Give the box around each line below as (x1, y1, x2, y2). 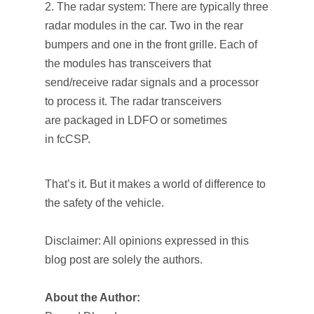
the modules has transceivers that (45, 57, 211, 69)
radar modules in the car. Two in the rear (45, 20, 243, 32)
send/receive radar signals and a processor (45, 76, 259, 88)
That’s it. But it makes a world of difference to (45, 178, 266, 190)
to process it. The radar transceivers (45, 95, 221, 107)
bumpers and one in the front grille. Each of (45, 39, 257, 50)
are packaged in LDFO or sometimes (45, 114, 227, 126)
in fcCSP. (45, 133, 90, 145)
